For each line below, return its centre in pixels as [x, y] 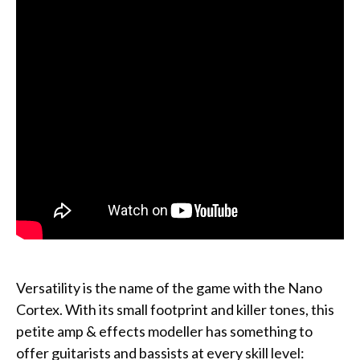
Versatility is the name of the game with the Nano [169, 288]
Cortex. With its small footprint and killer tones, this [175, 310]
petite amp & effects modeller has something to [164, 331]
